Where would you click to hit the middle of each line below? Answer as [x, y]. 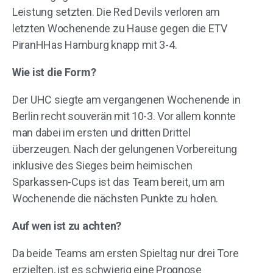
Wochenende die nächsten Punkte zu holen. [115, 198]
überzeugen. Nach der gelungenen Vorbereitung [125, 149]
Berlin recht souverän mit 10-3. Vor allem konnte [124, 116]
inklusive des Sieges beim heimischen [102, 165]
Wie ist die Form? [54, 72]
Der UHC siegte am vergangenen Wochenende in [126, 100]
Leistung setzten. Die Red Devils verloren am [116, 12]
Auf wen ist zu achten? [67, 226]
